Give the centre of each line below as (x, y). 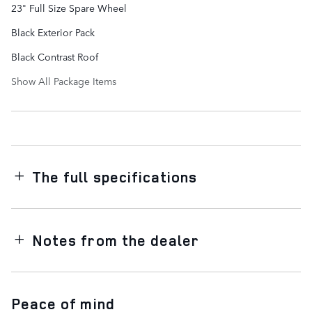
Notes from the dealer (116, 240)
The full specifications (115, 177)
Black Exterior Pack (53, 32)
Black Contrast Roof (55, 56)
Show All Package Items (64, 80)
